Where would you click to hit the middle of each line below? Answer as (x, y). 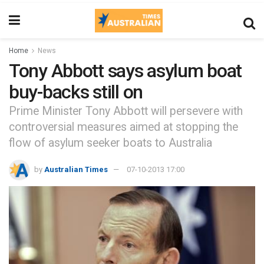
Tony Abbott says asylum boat (126, 71)
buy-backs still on (76, 92)
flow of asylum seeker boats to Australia (110, 143)
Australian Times (76, 170)
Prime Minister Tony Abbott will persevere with (126, 111)
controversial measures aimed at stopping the (123, 127)
